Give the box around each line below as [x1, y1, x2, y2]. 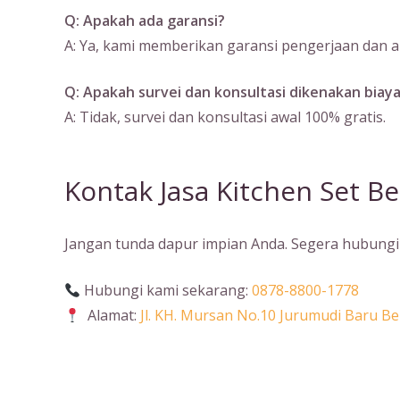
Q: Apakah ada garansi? [64, 11, 225, 30]
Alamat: [80, 305, 141, 325]
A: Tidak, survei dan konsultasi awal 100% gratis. [64, 107, 386, 127]
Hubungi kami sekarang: [80, 280, 253, 300]
